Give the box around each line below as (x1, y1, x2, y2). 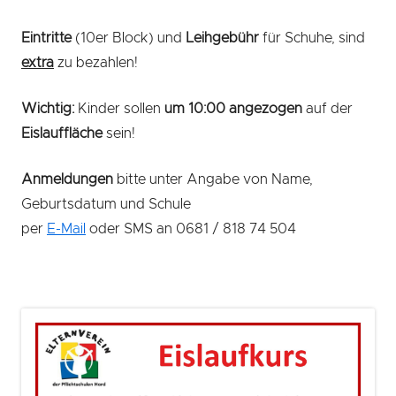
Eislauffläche (21, 126, 103, 141)
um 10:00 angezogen (164, 102, 306, 116)
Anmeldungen (21, 172, 113, 187)
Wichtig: (21, 102, 78, 116)
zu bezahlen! (54, 56, 138, 70)
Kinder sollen (78, 102, 164, 116)
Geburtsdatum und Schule (21, 197, 191, 211)
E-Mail (47, 222, 86, 236)
